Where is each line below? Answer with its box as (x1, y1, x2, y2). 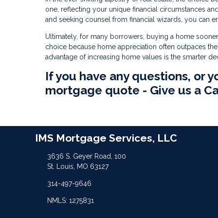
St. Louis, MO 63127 (47, 163, 109, 170)
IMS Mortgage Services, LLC (35, 132, 177, 145)
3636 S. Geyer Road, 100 (47, 152, 126, 160)
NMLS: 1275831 (47, 197, 94, 204)
